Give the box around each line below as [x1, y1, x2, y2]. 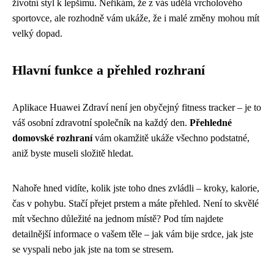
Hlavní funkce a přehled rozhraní [12, 62, 205, 78]
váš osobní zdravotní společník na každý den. [12, 117, 190, 128]
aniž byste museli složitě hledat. [12, 147, 133, 158]
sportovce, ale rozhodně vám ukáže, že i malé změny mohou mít [12, 12, 259, 23]
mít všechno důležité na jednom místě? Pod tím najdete [12, 213, 223, 224]
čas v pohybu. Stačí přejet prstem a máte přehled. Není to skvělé [12, 198, 259, 209]
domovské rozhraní [12, 132, 92, 143]
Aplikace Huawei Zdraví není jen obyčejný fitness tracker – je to [12, 102, 261, 113]
